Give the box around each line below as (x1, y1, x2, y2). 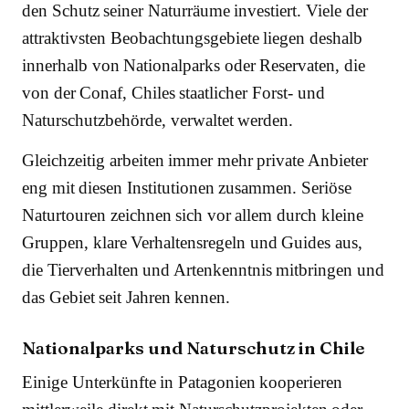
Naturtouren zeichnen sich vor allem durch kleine (22, 204, 363, 225)
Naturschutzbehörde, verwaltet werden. (22, 110, 294, 130)
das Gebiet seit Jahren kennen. (22, 287, 231, 307)
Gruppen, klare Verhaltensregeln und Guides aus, (22, 232, 363, 252)
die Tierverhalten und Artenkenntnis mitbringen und (22, 259, 385, 279)
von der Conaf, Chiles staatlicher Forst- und (22, 82, 325, 102)
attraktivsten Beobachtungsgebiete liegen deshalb (22, 27, 362, 47)
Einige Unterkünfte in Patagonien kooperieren (22, 372, 343, 392)
